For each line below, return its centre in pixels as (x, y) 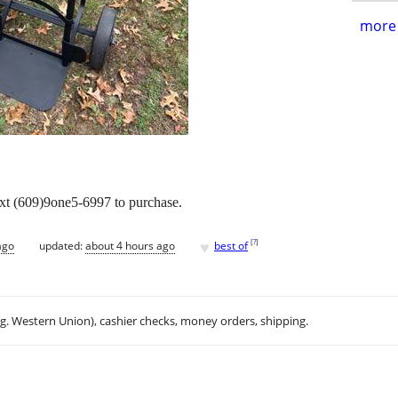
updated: (62, 245)
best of (231, 245)
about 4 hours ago (130, 245)
